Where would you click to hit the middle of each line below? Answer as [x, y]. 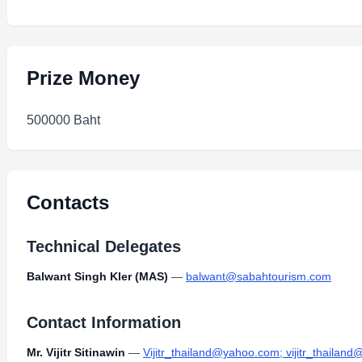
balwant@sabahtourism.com [259, 276]
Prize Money [83, 78]
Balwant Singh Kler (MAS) [97, 276]
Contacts [68, 202]
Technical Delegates [104, 246]
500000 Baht [63, 120]
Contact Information [104, 322]
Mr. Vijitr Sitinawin [76, 352]
